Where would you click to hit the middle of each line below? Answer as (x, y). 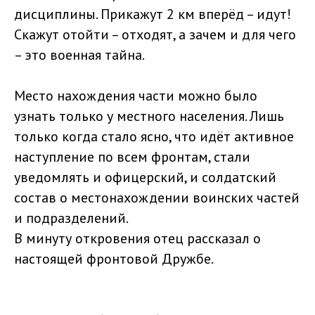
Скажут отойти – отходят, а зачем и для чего (155, 35)
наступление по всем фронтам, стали (132, 157)
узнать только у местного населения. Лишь (149, 116)
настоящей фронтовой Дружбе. (114, 259)
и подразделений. (71, 218)
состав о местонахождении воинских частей (157, 198)
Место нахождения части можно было (136, 96)
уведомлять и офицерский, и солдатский (145, 178)
